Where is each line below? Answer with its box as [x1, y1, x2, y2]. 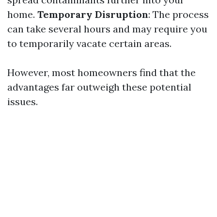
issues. [7, 95, 38, 108]
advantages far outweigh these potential [7, 81, 191, 93]
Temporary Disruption [37, 8, 148, 20]
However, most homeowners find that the [7, 66, 196, 78]
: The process [148, 8, 209, 20]
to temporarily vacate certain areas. [7, 37, 171, 49]
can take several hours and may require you [7, 23, 207, 35]
